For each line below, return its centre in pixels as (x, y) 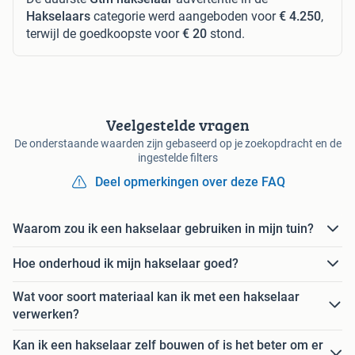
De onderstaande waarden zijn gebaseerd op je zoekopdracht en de (177, 143)
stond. (226, 33)
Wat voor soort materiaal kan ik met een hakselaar (156, 296)
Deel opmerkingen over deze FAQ (190, 181)
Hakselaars (58, 16)
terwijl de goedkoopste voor (104, 33)
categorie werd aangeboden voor (185, 16)
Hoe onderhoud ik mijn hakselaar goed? (126, 264)
